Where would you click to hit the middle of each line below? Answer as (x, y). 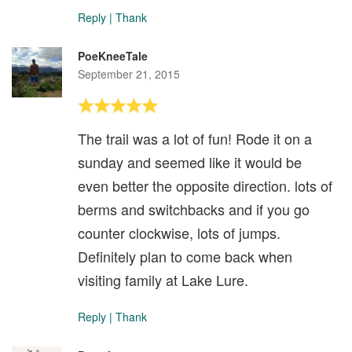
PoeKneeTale (113, 56)
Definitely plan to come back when (185, 256)
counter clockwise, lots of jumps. (179, 233)
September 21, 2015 (129, 74)
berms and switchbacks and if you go (194, 209)
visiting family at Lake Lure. (163, 280)
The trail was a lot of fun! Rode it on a (195, 138)
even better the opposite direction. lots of (205, 185)
